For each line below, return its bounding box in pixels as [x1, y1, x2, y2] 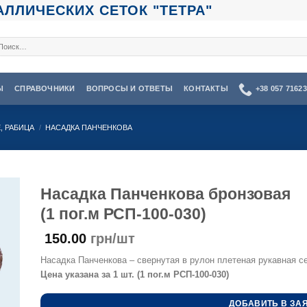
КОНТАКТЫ [184, 84, 228, 93]
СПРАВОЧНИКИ [14, 84, 75, 93]
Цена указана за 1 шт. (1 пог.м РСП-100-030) [40, 269, 229, 280]
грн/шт [86, 231, 135, 247]
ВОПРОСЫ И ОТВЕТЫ [86, 84, 173, 93]
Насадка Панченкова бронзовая [40, 185, 291, 204]
